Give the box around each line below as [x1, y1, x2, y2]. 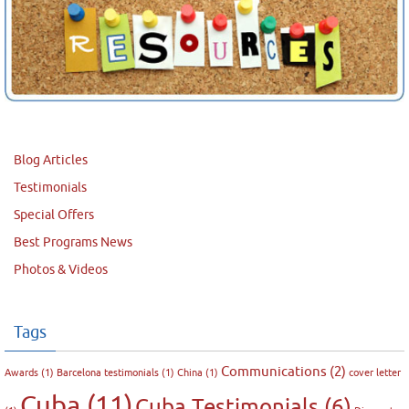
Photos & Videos [14, 261, 108, 278]
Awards [5, 366, 38, 379]
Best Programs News [14, 234, 132, 250]
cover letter [349, 366, 401, 379]
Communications [221, 362, 327, 381]
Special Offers [14, 206, 94, 223]
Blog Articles [14, 152, 88, 168]
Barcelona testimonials [57, 366, 159, 379]
